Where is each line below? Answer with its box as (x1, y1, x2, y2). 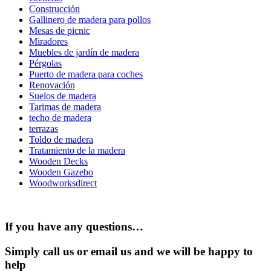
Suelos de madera (29, 90, 96, 101)
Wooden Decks (29, 155, 88, 166)
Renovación (29, 79, 75, 90)
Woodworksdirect (29, 177, 97, 188)
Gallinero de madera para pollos (29, 14, 151, 25)
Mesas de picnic (29, 25, 90, 36)
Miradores (29, 36, 68, 47)
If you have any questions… (5, 220, 143, 233)
